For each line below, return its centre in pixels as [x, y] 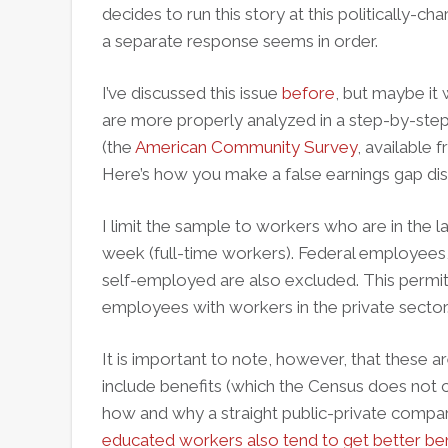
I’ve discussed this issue [192, 93]
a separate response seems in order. [240, 41]
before [308, 93]
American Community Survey [246, 147]
